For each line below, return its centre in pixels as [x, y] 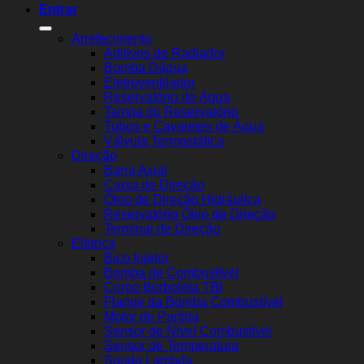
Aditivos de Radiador [165, 53]
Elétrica [93, 243]
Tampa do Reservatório [171, 111]
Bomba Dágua [146, 67]
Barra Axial [136, 170]
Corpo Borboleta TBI [163, 287]
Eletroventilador [149, 82]
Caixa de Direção [154, 184]
